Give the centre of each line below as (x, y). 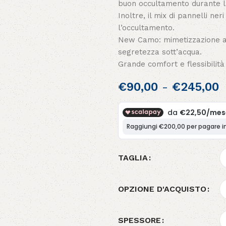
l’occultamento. (146, 28)
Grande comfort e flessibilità (171, 64)
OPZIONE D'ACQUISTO (162, 189)
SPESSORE (139, 220)
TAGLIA (133, 158)
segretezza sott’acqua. (160, 52)
